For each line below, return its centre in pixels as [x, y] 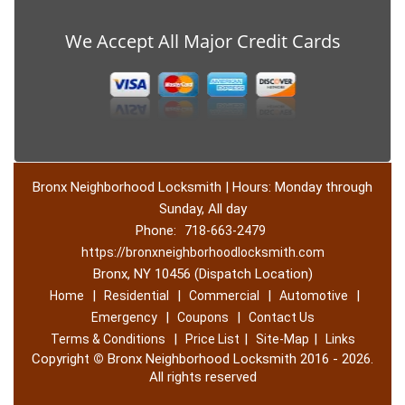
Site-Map [282, 339]
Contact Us [281, 317]
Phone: [157, 231]
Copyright [62, 359]
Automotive [314, 296]
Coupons [202, 317]
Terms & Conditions [108, 339]
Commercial [224, 296]
